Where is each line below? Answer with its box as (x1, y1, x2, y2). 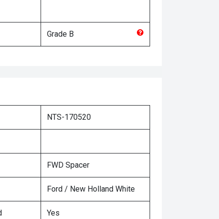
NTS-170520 (47, 112, 91, 122)
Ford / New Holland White (47, 184, 135, 194)
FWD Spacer (47, 160, 89, 170)
